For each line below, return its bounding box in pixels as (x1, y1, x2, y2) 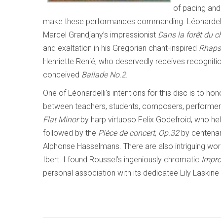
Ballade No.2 (81, 70, 126, 79)
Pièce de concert (98, 128, 155, 138)
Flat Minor (43, 115, 78, 124)
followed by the (43, 128, 98, 138)
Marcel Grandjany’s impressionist (43, 30, 158, 39)
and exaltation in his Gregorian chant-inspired (43, 43, 199, 53)
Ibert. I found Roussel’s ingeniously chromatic (43, 155, 201, 164)
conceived (43, 70, 81, 79)
